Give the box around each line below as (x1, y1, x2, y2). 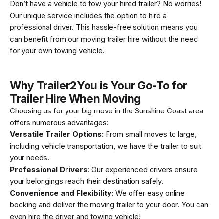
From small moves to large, (104, 129, 197, 139)
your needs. (10, 153, 49, 162)
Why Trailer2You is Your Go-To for (10, 78, 187, 92)
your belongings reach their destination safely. (10, 176, 163, 186)
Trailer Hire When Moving (10, 91, 141, 105)
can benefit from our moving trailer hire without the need (10, 34, 198, 44)
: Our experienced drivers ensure (88, 164, 197, 174)
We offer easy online (113, 188, 185, 197)
